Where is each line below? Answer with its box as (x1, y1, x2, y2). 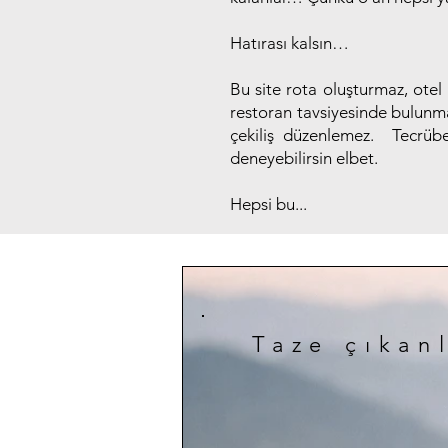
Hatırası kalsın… (230, 33, 349, 53)
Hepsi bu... (230, 194, 307, 214)
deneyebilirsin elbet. (230, 148, 378, 168)
